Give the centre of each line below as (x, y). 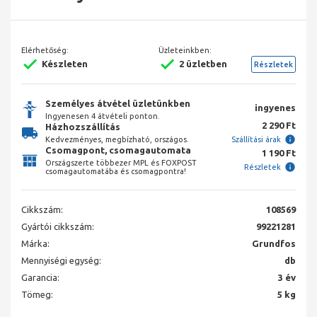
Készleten (65, 64)
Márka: (35, 244)
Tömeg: (37, 295)
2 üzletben (203, 64)
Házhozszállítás (83, 127)
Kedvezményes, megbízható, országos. (117, 140)
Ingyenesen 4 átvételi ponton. (103, 116)
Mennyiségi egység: (61, 261)
